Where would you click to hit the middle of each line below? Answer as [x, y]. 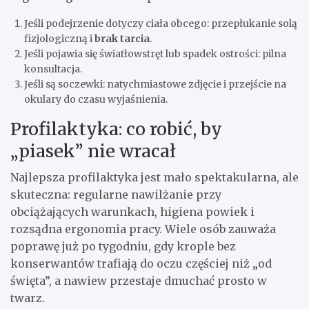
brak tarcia [122, 39]
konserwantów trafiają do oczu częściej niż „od [141, 264]
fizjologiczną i [59, 39]
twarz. [28, 298]
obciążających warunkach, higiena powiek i [132, 212]
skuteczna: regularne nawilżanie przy [116, 195]
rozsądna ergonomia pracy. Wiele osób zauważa [143, 229]
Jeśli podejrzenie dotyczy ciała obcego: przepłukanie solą [161, 24]
